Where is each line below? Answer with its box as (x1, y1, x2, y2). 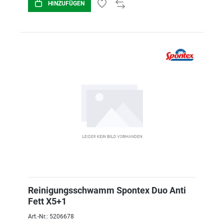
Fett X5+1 (28, 196, 66, 206)
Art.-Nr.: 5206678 (28, 213, 74, 220)
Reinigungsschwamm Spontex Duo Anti (28, 185, 186, 195)
